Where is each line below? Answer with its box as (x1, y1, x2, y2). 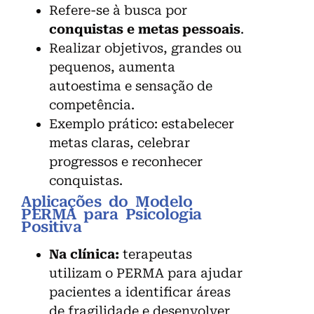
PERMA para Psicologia (21, 205, 202, 223)
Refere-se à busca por (49, 2, 187, 18)
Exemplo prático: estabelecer (49, 116, 234, 131)
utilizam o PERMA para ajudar (49, 265, 243, 280)
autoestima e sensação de (49, 78, 212, 93)
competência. (49, 97, 135, 112)
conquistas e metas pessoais (49, 21, 240, 36)
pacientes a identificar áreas (49, 284, 231, 299)
